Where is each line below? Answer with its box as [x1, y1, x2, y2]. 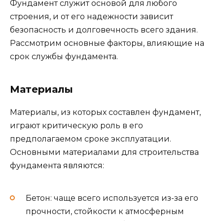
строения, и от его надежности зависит [10, 12, 173, 22]
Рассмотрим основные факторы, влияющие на [10, 38, 204, 48]
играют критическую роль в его [10, 121, 143, 131]
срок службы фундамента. [10, 52, 118, 62]
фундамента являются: [10, 161, 104, 171]
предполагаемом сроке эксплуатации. [10, 134, 171, 144]
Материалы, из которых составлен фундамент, [10, 108, 201, 117]
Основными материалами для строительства [10, 147, 199, 157]
